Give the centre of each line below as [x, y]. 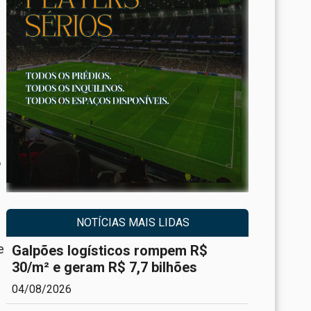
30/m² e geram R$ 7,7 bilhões [104, 267]
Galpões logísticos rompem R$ [109, 250]
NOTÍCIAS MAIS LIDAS [133, 222]
